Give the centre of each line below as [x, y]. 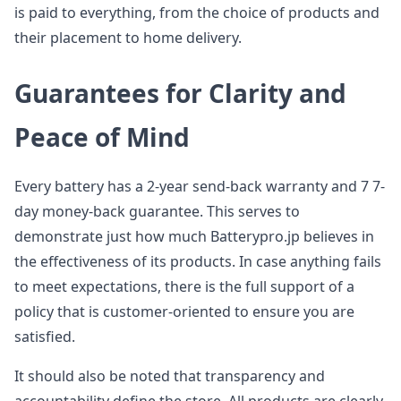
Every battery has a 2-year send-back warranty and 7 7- [200, 186]
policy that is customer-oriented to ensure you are [184, 311]
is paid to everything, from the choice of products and [197, 13]
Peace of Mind [102, 137]
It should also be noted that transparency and [170, 376]
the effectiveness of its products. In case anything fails [198, 261]
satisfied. [45, 337]
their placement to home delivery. [128, 38]
